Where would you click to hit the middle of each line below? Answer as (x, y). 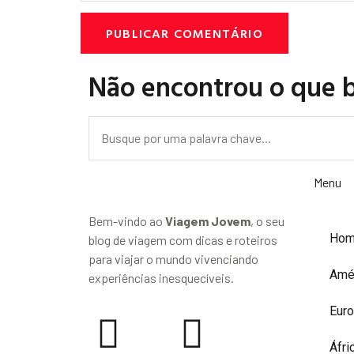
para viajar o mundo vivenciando (173, 258)
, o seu (267, 220)
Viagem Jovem (208, 220)
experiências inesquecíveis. (161, 277)
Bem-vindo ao (127, 220)
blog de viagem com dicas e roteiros (183, 239)
